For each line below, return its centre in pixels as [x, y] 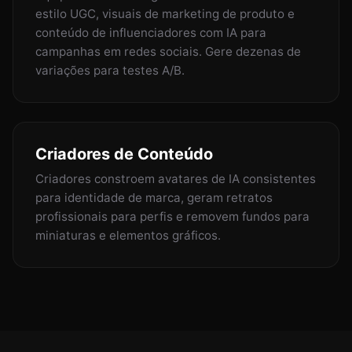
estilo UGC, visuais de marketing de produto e [165, 14]
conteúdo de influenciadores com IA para [151, 33]
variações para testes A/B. [110, 71]
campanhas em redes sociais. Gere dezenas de [168, 52]
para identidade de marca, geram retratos [154, 198]
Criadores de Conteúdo [124, 154]
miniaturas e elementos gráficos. [128, 236]
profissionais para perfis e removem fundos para [172, 217]
